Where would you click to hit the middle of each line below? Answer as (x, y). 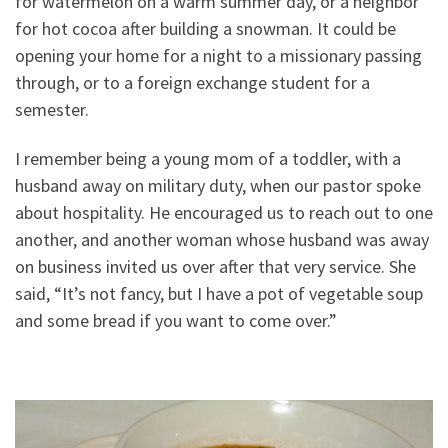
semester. (52, 109)
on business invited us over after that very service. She (215, 267)
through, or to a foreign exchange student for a (192, 82)
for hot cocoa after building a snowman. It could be (205, 28)
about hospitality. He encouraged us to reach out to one (224, 213)
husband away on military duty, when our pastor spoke (218, 186)
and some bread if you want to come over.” (176, 321)
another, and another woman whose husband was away (222, 240)
